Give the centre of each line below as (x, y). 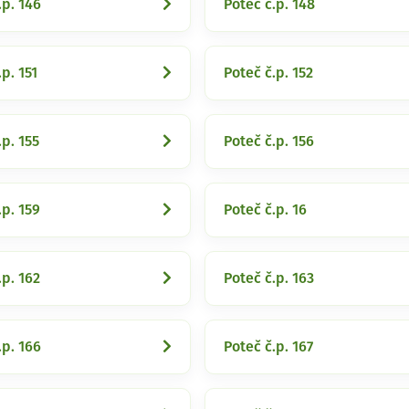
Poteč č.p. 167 (268, 347)
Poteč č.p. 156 (269, 142)
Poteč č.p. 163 (269, 278)
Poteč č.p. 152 (268, 73)
